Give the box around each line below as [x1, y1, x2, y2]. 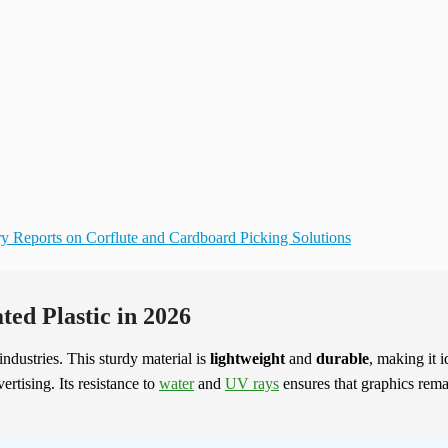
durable [316, 350, 369, 368]
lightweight [210, 350, 285, 368]
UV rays [225, 375, 279, 393]
